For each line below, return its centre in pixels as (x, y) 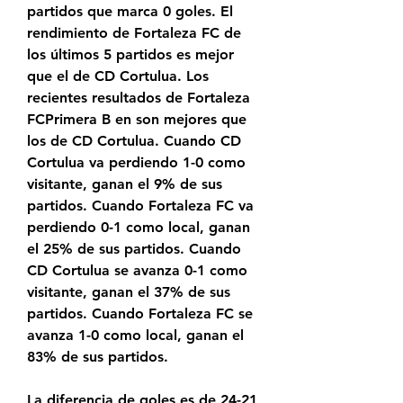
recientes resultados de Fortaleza (139, 98)
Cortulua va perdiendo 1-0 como (136, 163)
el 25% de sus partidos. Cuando (134, 249)
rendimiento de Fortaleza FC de (134, 33)
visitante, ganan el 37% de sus (129, 292)
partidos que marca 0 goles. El (130, 12)
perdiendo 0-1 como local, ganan (139, 228)
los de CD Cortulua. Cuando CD (134, 141)
